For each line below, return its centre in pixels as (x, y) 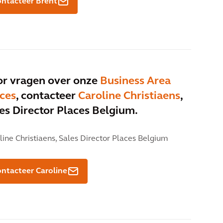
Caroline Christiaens (129, 97)
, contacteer (47, 97)
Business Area (135, 82)
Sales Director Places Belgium (112, 139)
